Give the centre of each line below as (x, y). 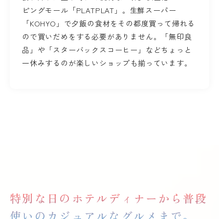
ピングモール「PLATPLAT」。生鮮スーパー (99, 10)
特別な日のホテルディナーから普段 (109, 198)
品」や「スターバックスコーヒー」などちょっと (107, 50)
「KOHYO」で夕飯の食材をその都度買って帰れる (109, 23)
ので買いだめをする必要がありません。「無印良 (107, 37)
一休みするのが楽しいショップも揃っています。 (107, 63)
